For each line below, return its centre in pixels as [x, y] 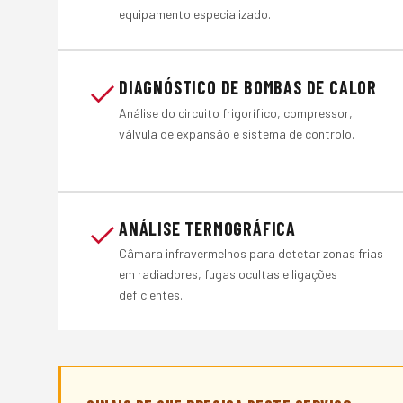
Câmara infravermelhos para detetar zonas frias [251, 254]
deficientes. [151, 295]
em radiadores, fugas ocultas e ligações [228, 274]
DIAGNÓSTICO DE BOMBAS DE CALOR [248, 87]
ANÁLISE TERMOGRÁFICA [207, 228]
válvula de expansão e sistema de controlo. [237, 133]
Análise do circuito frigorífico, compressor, [236, 112]
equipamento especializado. [195, 13]
